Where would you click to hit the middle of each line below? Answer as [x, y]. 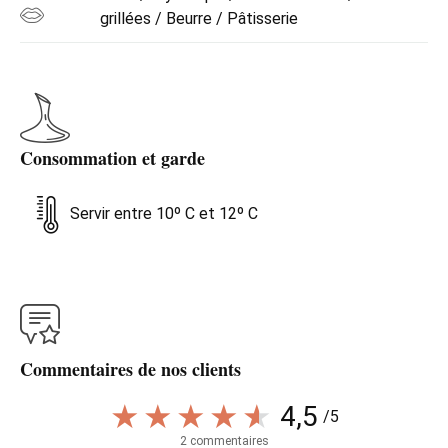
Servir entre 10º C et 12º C [164, 213]
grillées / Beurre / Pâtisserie [199, 18]
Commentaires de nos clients [130, 368]
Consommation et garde [112, 157]
